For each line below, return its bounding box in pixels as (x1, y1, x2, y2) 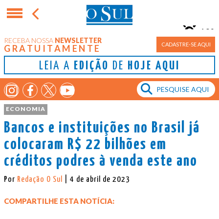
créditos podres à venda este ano (4, 153, 197, 169)
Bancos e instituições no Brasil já (4, 120, 200, 136)
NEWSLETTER (53, 36, 102, 44)
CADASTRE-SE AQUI (161, 41, 211, 47)
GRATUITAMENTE (4, 43, 101, 54)
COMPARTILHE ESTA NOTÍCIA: (4, 196, 114, 205)
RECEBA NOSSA (4, 36, 53, 44)
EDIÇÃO (74, 60, 109, 72)
